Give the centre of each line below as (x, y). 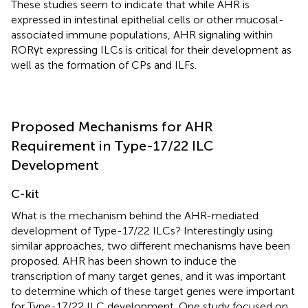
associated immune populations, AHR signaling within (142, 34)
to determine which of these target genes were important (153, 291)
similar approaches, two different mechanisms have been (151, 245)
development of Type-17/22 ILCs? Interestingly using (142, 230)
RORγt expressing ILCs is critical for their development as (151, 49)
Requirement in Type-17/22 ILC (112, 145)
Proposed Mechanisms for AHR (112, 126)
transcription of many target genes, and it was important (148, 276)
